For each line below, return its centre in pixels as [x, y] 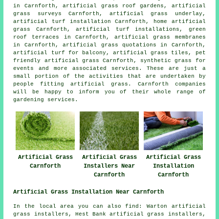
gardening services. [46, 99]
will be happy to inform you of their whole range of [109, 92]
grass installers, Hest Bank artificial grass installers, [109, 214]
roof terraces [36, 37]
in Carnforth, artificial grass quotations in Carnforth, [109, 45]
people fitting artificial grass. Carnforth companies [109, 84]
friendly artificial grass [56, 60]
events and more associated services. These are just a [109, 68]
